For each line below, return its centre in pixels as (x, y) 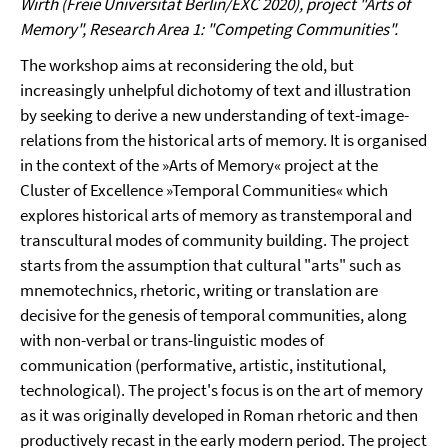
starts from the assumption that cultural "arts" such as (210, 265)
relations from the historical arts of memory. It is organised (223, 140)
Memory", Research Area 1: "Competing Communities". (209, 29)
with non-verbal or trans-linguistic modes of (172, 340)
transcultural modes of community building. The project (214, 240)
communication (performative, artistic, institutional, (203, 365)
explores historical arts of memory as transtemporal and (216, 215)
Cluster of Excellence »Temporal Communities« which (204, 190)
